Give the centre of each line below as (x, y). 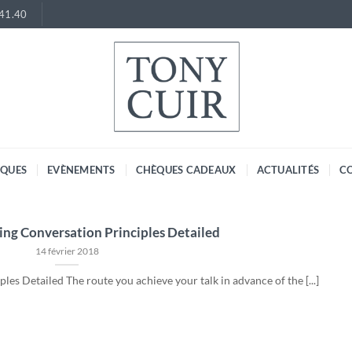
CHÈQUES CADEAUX (186, 169)
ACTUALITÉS (288, 169)
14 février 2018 (67, 251)
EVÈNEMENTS (81, 169)
